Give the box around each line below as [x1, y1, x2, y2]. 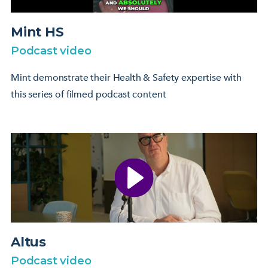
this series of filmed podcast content [11, 87, 166, 101]
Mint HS [11, 23, 64, 39]
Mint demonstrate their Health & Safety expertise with [11, 71, 242, 84]
